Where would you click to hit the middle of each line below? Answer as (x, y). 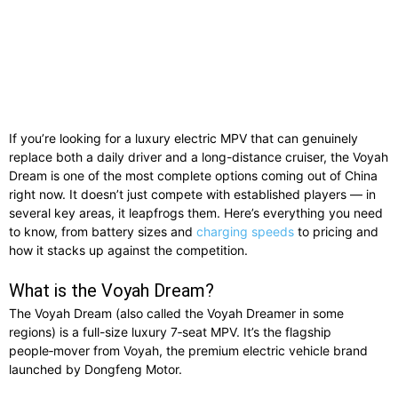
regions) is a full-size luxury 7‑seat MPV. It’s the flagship (170, 331)
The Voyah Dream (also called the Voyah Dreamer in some (176, 313)
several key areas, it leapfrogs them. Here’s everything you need (196, 212)
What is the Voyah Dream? (111, 290)
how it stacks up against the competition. (128, 250)
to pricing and (336, 231)
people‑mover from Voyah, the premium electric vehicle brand (188, 350)
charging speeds (245, 231)
